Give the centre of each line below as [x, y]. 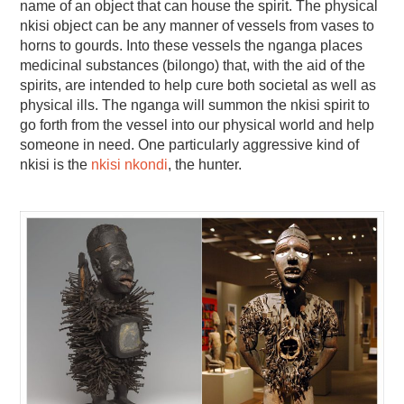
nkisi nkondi [130, 164]
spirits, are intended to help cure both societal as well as [198, 85]
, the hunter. [205, 164]
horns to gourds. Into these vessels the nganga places [192, 45]
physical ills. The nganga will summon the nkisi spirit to [195, 105]
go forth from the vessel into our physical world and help [197, 124]
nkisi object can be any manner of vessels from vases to [197, 25]
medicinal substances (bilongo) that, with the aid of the [193, 65]
